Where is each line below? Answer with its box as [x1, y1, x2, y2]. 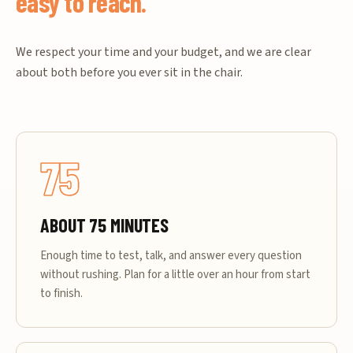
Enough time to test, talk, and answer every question [40, 247, 302, 264]
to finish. [40, 284, 83, 302]
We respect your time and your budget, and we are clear [16, 43, 311, 61]
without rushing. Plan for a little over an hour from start [40, 266, 310, 283]
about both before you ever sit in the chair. [16, 63, 243, 81]
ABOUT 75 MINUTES [40, 213, 169, 236]
